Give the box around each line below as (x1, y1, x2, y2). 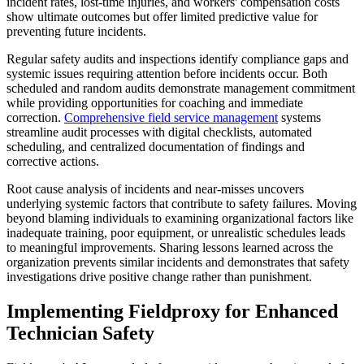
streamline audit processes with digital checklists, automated (6, 125, 312, 140)
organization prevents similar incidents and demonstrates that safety (6, 255, 349, 270)
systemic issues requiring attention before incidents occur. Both (6, 67, 327, 81)
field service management (148, 110, 278, 125)
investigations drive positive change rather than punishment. (6, 270, 312, 284)
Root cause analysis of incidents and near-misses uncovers (6, 182, 304, 197)
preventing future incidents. (6, 24, 146, 39)
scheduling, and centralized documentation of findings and (6, 140, 305, 154)
